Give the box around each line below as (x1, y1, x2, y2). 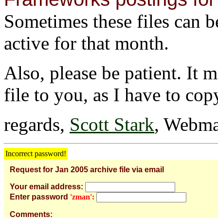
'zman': (70, 192, 94, 201)
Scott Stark (70, 113, 154, 135)
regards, (4, 113, 70, 135)
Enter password (10, 192, 68, 201)
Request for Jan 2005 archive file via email (10, 165, 164, 174)
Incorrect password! (5, 149, 66, 158)
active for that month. (4, 32, 169, 54)
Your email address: (10, 182, 83, 191)
